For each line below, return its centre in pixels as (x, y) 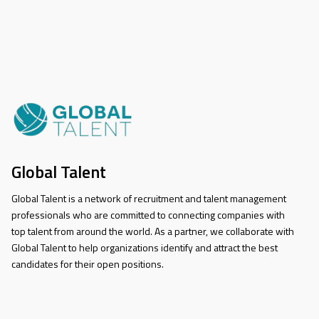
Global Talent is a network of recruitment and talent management (148, 199)
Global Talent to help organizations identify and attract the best (144, 248)
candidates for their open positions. (87, 264)
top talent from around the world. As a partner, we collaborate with (152, 231)
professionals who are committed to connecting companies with (148, 215)
